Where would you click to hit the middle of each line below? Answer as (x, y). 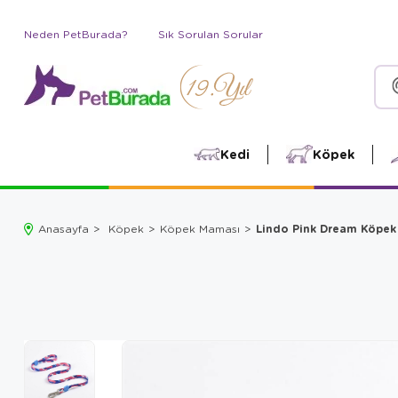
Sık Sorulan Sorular (211, 34)
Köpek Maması (200, 228)
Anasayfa (64, 228)
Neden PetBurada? (76, 34)
